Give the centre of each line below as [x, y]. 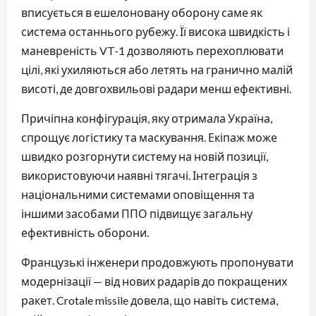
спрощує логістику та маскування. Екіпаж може [149, 137]
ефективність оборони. [85, 232]
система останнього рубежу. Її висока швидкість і [156, 31]
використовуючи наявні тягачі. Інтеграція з [139, 175]
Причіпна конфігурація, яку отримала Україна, [147, 118]
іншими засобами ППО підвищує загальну [137, 213]
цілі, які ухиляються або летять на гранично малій [157, 69]
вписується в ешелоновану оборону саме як [142, 12]
